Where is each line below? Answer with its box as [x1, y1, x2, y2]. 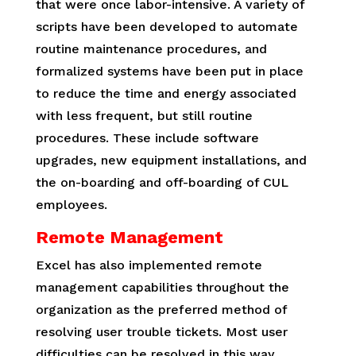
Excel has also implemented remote [35, 257, 262, 273]
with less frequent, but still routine [35, 108, 253, 124]
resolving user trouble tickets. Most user [35, 324, 288, 340]
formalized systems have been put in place [35, 64, 304, 79]
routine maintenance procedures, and [35, 41, 267, 57]
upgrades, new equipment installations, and [35, 153, 307, 168]
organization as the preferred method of [35, 302, 287, 318]
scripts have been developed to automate [35, 19, 298, 35]
